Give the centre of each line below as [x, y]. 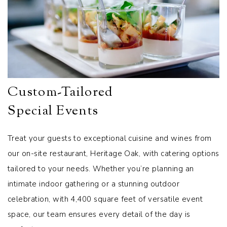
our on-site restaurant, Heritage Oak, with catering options [113, 153]
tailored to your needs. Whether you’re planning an [101, 168]
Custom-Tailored [61, 92]
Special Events [53, 111]
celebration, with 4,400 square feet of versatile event [105, 199]
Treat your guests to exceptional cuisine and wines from [110, 138]
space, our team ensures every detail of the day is [99, 214]
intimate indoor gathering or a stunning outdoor [94, 184]
